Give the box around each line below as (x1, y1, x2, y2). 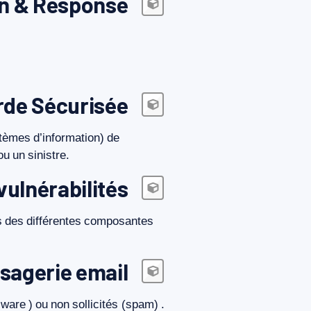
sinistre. (28, 148, 69, 162)
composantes (84, 214, 153, 228)
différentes (26, 214, 81, 228)
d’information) (33, 131, 104, 145)
